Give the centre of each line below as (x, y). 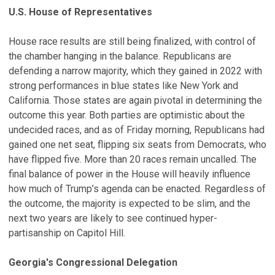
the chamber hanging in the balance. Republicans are (120, 56)
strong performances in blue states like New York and (123, 86)
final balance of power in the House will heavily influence (130, 174)
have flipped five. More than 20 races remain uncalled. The (133, 159)
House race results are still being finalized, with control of (132, 41)
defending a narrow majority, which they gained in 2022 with (135, 71)
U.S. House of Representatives (80, 12)
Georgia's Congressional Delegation (93, 262)
